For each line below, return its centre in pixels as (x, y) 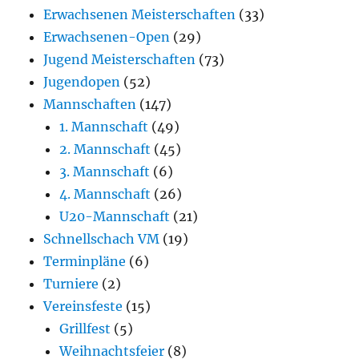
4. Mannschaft (105, 194)
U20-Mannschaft (115, 217)
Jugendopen (82, 82)
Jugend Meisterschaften (120, 60)
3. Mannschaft (105, 172)
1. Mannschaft (104, 127)
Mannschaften (90, 105)
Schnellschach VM (102, 239)
